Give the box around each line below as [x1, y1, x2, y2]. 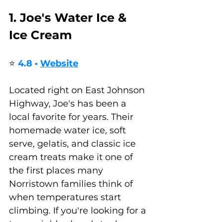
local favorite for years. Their [9, 111, 136, 123]
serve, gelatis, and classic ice [9, 138, 138, 150]
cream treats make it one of [9, 152, 135, 163]
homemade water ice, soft [9, 125, 128, 136]
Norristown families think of [9, 178, 135, 190]
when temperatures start [9, 192, 123, 203]
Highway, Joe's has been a [9, 98, 129, 110]
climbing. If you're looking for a [9, 205, 149, 217]
